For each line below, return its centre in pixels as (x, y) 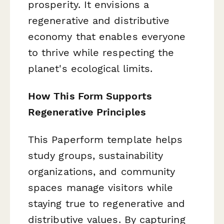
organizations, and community (102, 172)
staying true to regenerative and (107, 204)
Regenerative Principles (87, 112)
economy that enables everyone (107, 36)
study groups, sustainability (96, 156)
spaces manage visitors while (101, 188)
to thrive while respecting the (101, 52)
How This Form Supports (90, 96)
